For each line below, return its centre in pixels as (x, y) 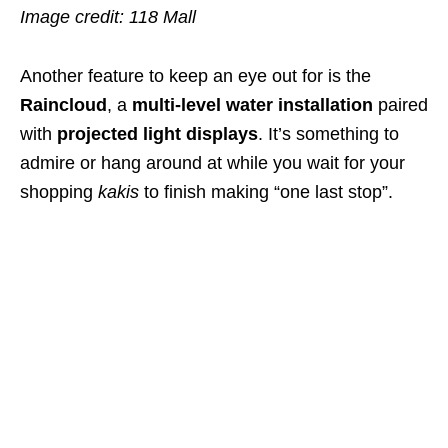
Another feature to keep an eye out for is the (195, 76)
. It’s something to (328, 134)
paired (400, 105)
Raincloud (63, 105)
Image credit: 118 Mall (108, 17)
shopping (59, 192)
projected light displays (157, 134)
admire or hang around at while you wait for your (212, 163)
